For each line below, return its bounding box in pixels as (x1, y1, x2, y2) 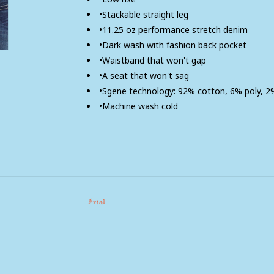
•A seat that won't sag (98, 70, 189, 81)
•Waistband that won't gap (98, 54, 206, 66)
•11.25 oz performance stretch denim (98, 24, 248, 35)
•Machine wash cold (98, 100, 178, 112)
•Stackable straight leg (98, 9, 188, 20)
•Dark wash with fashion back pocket (98, 39, 246, 51)
